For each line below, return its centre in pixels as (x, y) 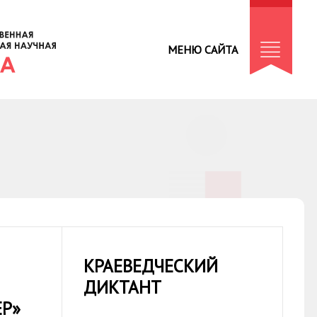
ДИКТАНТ (123, 287)
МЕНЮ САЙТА (202, 50)
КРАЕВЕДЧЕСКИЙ (151, 266)
